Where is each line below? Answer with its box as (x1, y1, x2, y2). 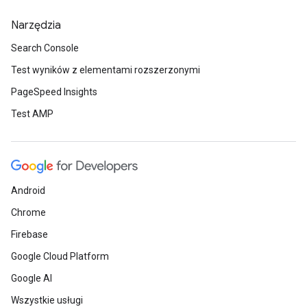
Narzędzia (11, 19, 61, 32)
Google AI (11, 273, 52, 284)
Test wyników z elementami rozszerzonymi (11, 64, 200, 75)
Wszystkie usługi (11, 295, 83, 306)
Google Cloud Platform (11, 251, 109, 262)
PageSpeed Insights (11, 86, 97, 97)
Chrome (11, 207, 46, 218)
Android (11, 185, 45, 196)
